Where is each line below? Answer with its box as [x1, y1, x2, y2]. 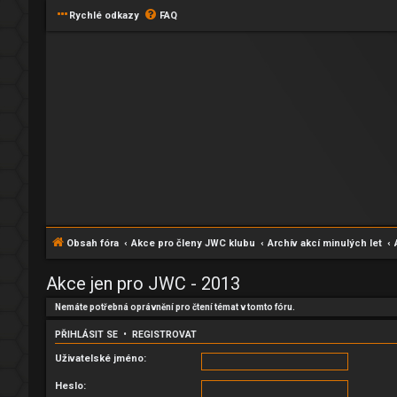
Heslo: [55, 379, 86, 392]
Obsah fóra [66, 237, 119, 249]
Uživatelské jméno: [55, 352, 146, 364]
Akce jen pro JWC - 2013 [46, 273, 240, 294]
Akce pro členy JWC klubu [131, 237, 255, 249]
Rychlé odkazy [69, 10, 139, 21]
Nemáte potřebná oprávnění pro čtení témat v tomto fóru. [55, 302, 295, 312]
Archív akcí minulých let [268, 237, 382, 249]
